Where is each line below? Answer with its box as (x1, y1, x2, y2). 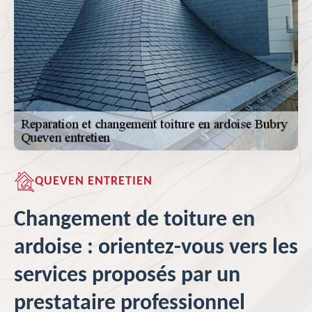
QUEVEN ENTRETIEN (35, 175, 153, 188)
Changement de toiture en (14, 209, 255, 231)
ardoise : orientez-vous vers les (14, 237, 298, 259)
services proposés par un (14, 265, 240, 287)
